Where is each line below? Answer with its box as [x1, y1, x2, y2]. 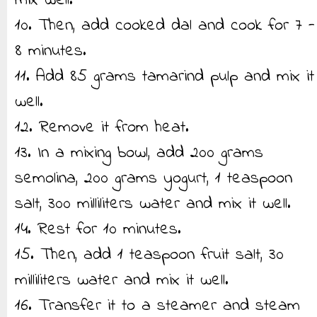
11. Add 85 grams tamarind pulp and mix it [15, 64, 314, 89]
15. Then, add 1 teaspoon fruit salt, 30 [15, 243, 284, 267]
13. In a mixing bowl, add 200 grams [15, 141, 263, 166]
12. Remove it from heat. [15, 115, 189, 140]
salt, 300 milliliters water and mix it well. [15, 192, 291, 217]
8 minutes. [15, 39, 86, 64]
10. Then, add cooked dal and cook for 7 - [15, 13, 315, 38]
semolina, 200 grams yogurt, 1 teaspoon [15, 166, 292, 191]
